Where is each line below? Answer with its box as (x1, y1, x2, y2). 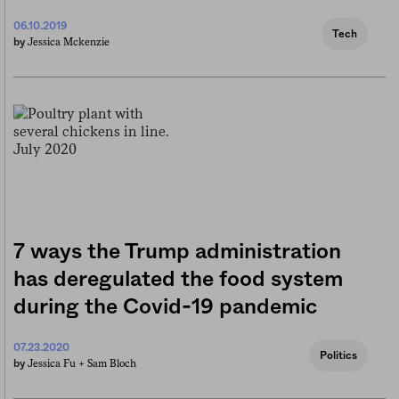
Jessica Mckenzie (28, 36, 110, 49)
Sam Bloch (87, 357, 136, 370)
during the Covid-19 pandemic (13, 297, 317, 319)
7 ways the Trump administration (13, 241, 341, 264)
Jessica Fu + (28, 357, 87, 370)
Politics (320, 350, 357, 362)
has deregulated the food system (13, 269, 343, 291)
